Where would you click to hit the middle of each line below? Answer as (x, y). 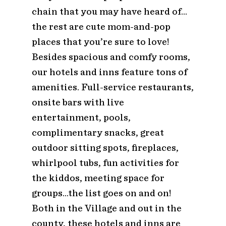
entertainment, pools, (81, 117)
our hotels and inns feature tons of (109, 72)
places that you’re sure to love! (100, 41)
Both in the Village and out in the (106, 208)
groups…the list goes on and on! (101, 193)
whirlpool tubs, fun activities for (105, 162)
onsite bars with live (78, 102)
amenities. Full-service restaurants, (112, 87)
